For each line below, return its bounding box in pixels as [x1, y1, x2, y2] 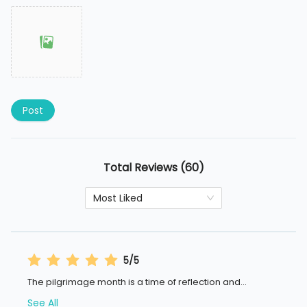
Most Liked [93, 191, 143, 206]
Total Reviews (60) [103, 160, 204, 176]
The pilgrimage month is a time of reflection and [27, 275, 241, 289]
